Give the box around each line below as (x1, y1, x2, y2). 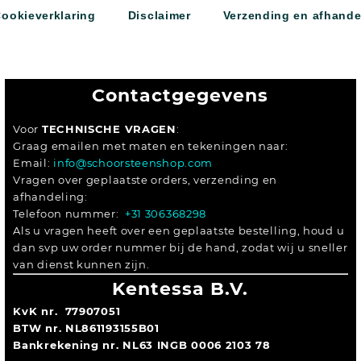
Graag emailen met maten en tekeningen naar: (13, 139, 288, 153)
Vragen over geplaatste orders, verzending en (13, 173, 278, 187)
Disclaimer (127, 6, 191, 27)
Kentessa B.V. (112, 278, 249, 301)
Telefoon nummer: (13, 207, 125, 221)
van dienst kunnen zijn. (13, 258, 150, 272)
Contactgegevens (92, 85, 269, 107)
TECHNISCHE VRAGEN (41, 122, 176, 136)
